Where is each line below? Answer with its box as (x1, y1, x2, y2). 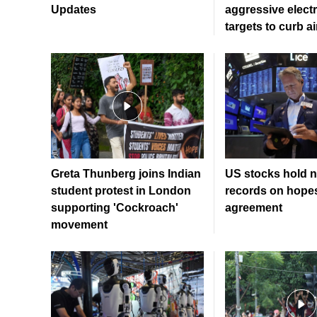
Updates (51, 4, 96, 16)
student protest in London (51, 185, 191, 197)
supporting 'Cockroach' (51, 202, 178, 214)
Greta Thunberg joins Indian (51, 168, 201, 180)
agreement (225, 202, 282, 214)
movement (51, 219, 108, 231)
